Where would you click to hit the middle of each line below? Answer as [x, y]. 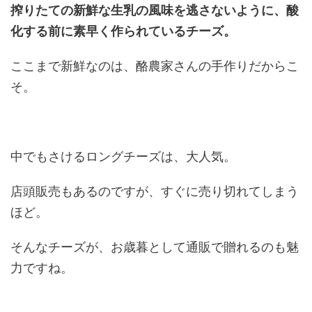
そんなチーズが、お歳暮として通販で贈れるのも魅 [155, 247]
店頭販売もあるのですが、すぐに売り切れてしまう [155, 192]
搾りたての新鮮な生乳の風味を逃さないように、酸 [155, 10]
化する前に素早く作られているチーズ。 [123, 31]
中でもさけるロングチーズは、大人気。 [123, 157]
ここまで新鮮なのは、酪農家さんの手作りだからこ [155, 66]
